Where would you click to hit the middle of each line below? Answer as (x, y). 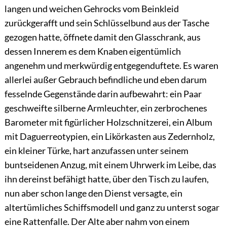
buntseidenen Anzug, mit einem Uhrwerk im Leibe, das (110, 165)
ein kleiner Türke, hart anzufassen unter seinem (96, 151)
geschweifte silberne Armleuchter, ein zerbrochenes (106, 108)
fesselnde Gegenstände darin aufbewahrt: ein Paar (103, 94)
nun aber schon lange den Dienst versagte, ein (93, 193)
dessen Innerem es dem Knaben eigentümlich (92, 51)
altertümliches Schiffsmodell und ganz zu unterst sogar (112, 207)
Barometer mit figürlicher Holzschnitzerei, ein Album (108, 122)
